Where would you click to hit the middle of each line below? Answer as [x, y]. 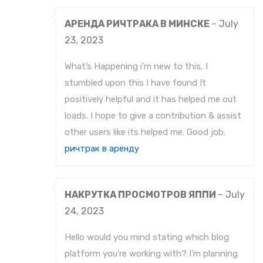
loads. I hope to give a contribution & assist [153, 116]
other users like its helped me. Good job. [145, 132]
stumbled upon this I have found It [135, 83]
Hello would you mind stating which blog [147, 237]
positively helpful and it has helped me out [151, 100]
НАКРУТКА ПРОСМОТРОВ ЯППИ [141, 195]
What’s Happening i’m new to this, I [136, 67]
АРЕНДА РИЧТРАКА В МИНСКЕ [138, 24]
